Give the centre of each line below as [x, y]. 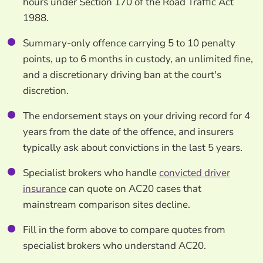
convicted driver [194, 173]
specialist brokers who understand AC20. [114, 245]
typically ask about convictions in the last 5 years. [132, 147]
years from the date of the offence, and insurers [128, 131]
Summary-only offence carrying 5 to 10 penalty [129, 43]
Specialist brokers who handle [91, 173]
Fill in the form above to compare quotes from [124, 230]
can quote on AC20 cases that [134, 188]
